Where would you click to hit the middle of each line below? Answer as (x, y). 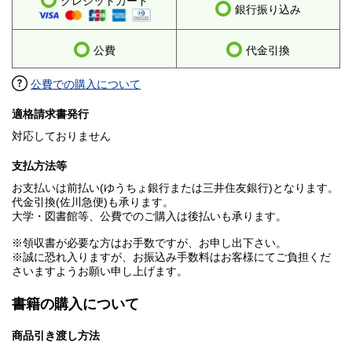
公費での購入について (86, 84)
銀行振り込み (268, 10)
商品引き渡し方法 (56, 336)
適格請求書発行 (50, 114)
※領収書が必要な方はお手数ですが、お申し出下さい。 (149, 243)
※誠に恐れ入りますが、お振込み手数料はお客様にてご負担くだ (171, 257)
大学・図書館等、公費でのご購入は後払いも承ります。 (149, 216)
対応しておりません (61, 136)
